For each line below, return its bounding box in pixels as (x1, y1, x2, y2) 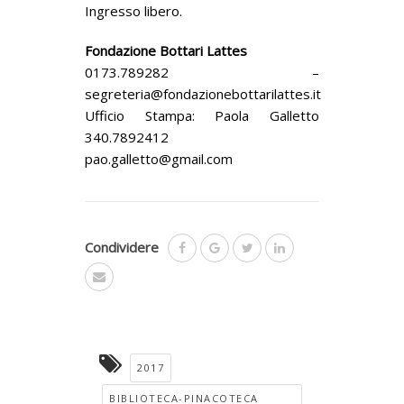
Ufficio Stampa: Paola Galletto (85, 106, 319, 124)
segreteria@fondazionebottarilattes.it (85, 84, 321, 103)
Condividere (85, 237, 159, 256)
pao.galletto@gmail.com (85, 149, 233, 168)
